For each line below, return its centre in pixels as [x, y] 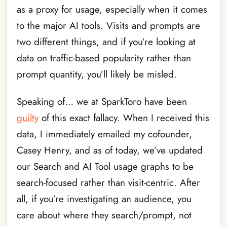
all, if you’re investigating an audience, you [104, 199]
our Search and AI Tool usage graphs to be [105, 167]
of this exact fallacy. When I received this [124, 118]
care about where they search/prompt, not [104, 215]
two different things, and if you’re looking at [106, 42]
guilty [28, 118]
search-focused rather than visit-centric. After [108, 183]
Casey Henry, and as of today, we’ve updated [110, 150]
